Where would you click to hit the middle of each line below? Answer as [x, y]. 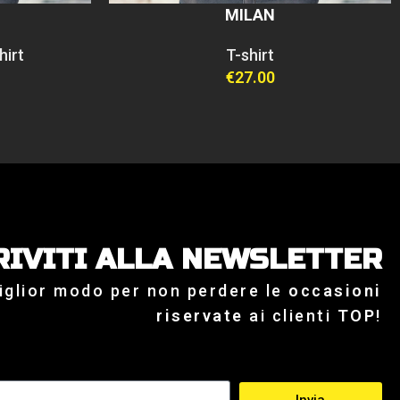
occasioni [335, 291]
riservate [203, 316]
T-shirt [250, 55]
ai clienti [293, 316]
